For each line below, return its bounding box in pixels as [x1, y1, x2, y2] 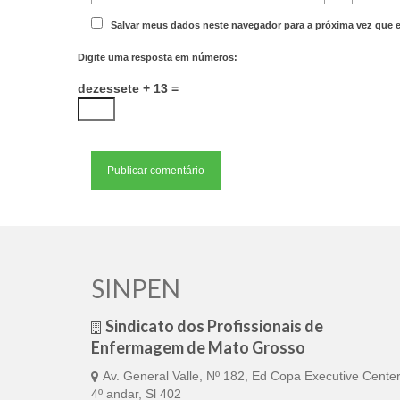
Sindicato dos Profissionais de [105, 316, 323, 336]
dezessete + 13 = [78, 81, 179, 96]
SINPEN [91, 273, 180, 304]
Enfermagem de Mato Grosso [91, 337, 305, 357]
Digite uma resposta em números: [78, 52, 237, 62]
